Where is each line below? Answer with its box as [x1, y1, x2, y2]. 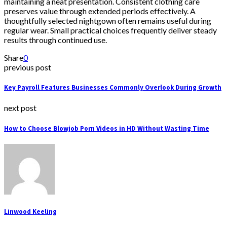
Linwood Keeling [4, 207, 57, 216]
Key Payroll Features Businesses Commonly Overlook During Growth [4, 83, 221, 92]
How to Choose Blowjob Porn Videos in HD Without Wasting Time [4, 124, 209, 133]
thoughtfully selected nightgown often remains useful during [4, 16, 211, 25]
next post [4, 103, 36, 113]
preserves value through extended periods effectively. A [4, 6, 196, 16]
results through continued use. [4, 35, 107, 45]
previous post [4, 62, 51, 72]
